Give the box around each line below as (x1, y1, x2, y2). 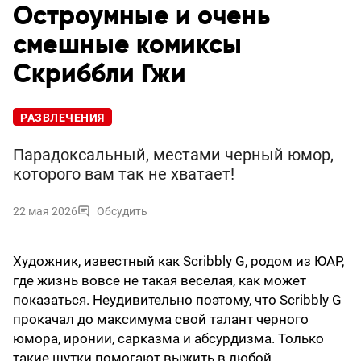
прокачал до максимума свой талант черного (13, 311, 309, 328)
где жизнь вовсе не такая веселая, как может (13, 272, 306, 289)
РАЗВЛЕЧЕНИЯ (20, 111, 105, 125)
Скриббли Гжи (13, 61, 186, 88)
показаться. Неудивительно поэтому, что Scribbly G (13, 292, 342, 309)
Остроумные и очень (13, 3, 270, 30)
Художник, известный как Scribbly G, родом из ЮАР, (13, 253, 344, 270)
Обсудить (97, 205, 147, 218)
